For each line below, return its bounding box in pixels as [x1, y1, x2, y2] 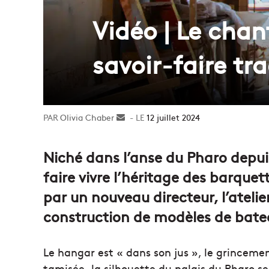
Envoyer [125, 110, 156, 123]
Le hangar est [43, 244, 116, 259]
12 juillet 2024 [147, 110, 200, 123]
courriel [125, 136, 154, 148]
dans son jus [123, 244, 192, 259]
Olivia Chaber [60, 110, 114, 123]
